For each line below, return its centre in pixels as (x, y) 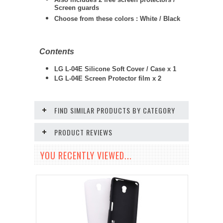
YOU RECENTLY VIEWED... (86, 155)
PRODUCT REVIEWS (83, 132)
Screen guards (77, 9)
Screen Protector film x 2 (122, 78)
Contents (57, 52)
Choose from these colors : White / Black (117, 19)
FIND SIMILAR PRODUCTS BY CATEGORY (115, 110)
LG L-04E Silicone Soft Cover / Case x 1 (115, 69)
